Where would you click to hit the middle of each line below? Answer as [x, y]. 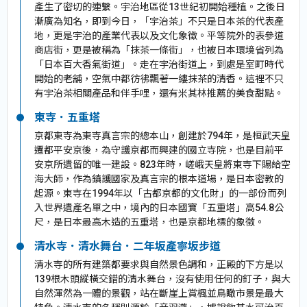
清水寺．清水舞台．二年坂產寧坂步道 [127, 246]
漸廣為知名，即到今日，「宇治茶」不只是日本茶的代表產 [159, 21]
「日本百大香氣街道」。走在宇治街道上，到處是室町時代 [159, 64]
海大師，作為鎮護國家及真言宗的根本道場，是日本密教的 [159, 179]
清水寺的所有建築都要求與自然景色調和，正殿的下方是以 [159, 264]
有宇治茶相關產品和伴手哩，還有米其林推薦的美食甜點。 [159, 93]
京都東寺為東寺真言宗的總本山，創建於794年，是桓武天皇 [162, 135]
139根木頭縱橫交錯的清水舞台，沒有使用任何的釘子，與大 [162, 279]
